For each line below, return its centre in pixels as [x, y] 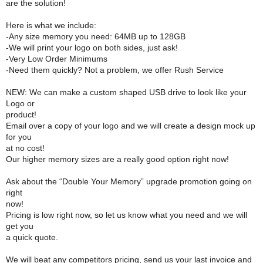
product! [21, 114]
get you [20, 226]
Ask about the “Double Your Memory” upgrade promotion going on [129, 181]
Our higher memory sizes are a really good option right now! [117, 159]
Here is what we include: [51, 25]
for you [19, 137]
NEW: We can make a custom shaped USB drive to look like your [126, 92]
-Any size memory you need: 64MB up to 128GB [96, 36]
